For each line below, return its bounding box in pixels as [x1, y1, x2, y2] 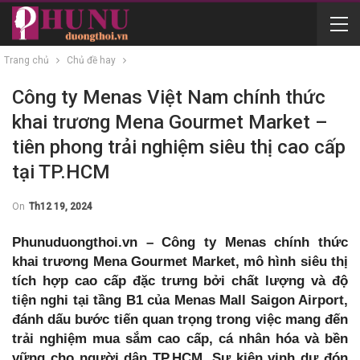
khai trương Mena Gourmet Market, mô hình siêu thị [12, 254, 348, 269]
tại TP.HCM [12, 161, 110, 183]
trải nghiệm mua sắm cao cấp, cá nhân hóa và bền [12, 331, 348, 346]
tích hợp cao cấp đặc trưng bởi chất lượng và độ [12, 273, 348, 288]
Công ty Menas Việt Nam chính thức [12, 86, 325, 108]
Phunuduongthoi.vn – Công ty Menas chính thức [12, 235, 348, 250]
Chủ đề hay [67, 55, 116, 66]
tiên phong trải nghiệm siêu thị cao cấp [12, 136, 346, 158]
